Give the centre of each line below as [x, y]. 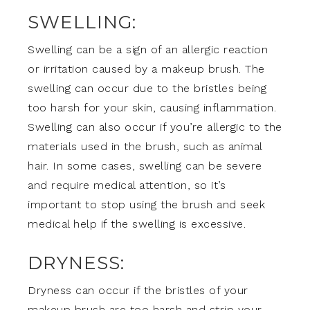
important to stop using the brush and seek [146, 204]
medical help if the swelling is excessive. [137, 224]
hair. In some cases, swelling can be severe [145, 166]
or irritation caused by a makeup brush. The [146, 69]
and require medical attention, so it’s [127, 185]
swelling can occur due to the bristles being [147, 88]
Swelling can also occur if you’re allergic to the [155, 127]
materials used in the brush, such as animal [145, 146]
